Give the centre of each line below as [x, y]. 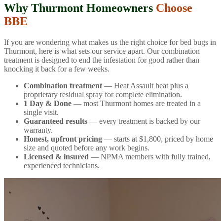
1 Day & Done [48, 104]
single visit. [41, 112]
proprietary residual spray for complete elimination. [103, 95]
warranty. [38, 130]
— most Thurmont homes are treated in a [136, 104]
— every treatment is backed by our [144, 121]
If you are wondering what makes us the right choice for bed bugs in [110, 42]
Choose [174, 8]
